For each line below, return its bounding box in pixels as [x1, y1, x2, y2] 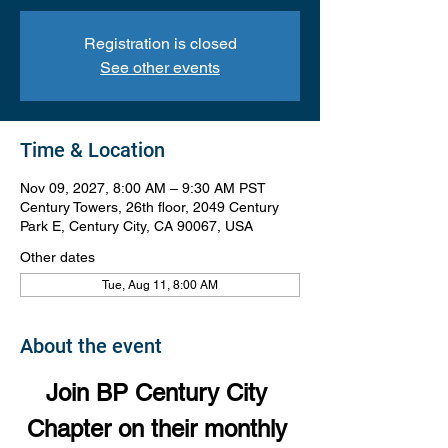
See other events [100, 58, 220, 77]
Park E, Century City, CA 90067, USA [20, 218, 253, 234]
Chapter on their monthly [26, 415, 294, 442]
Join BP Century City [46, 379, 274, 406]
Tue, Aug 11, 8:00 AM [102, 278, 218, 292]
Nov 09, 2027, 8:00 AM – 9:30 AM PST [20, 180, 266, 196]
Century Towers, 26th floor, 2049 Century [20, 199, 279, 215]
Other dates [20, 249, 95, 265]
